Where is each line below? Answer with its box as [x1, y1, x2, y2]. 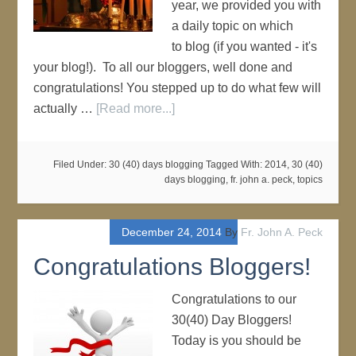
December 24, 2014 [121, 226, 222, 238]
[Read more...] [96, 102, 176, 115]
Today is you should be [172, 334, 302, 347]
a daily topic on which [172, 19, 294, 33]
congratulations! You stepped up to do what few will [33, 81, 322, 95]
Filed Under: [52, 159, 109, 170]
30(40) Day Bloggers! [172, 313, 292, 327]
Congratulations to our [172, 292, 297, 306]
